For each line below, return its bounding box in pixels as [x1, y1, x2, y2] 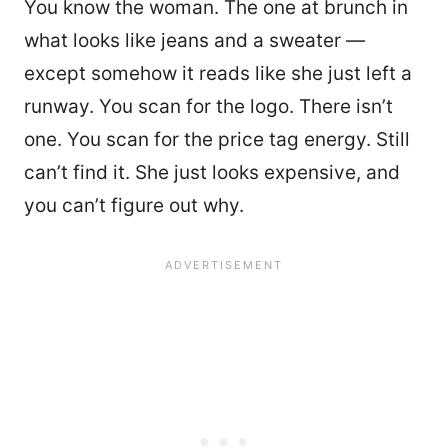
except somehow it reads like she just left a [24, 61, 412, 85]
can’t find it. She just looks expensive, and [24, 160, 400, 184]
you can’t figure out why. [24, 193, 244, 217]
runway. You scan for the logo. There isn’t [24, 94, 393, 118]
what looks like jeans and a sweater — [24, 28, 365, 52]
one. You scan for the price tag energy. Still [24, 127, 410, 151]
